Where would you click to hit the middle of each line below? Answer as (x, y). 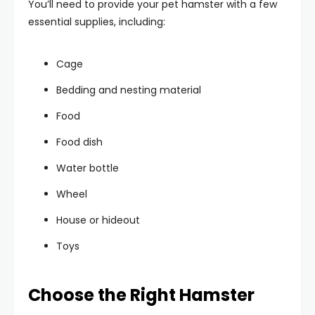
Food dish (79, 142)
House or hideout (98, 220)
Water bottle (88, 168)
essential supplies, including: (97, 22)
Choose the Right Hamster (141, 295)
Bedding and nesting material (129, 90)
